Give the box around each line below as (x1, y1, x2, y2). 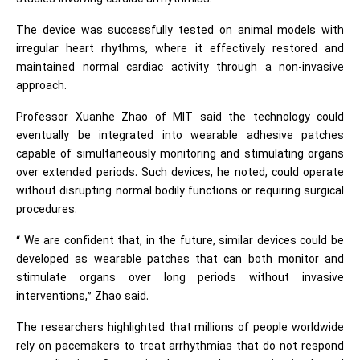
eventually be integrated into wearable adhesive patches (16, 128, 344, 145)
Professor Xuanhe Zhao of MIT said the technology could (16, 109, 344, 126)
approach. (16, 78, 67, 95)
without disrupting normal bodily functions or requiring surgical (16, 183, 344, 200)
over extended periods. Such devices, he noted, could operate (16, 165, 344, 182)
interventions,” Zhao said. (16, 288, 149, 305)
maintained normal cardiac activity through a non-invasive (16, 59, 344, 76)
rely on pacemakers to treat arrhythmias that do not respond (16, 338, 344, 355)
